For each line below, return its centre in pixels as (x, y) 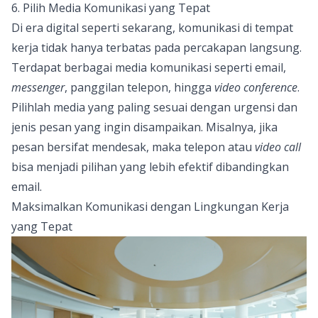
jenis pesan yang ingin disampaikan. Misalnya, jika (144, 127)
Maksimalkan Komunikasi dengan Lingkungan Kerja (150, 207)
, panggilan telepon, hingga (139, 88)
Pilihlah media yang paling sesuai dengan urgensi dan (154, 108)
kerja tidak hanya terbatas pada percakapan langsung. (157, 48)
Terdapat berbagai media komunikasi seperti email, (149, 68)
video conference (256, 88)
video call (278, 147)
